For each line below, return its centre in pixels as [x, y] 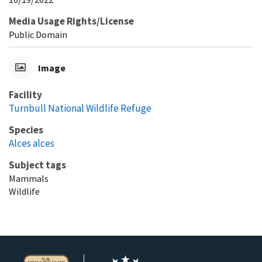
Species [26, 130]
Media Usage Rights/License [71, 21]
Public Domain [38, 34]
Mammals [29, 178]
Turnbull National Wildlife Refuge [80, 108]
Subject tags [37, 165]
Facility [25, 94]
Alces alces [32, 143]
